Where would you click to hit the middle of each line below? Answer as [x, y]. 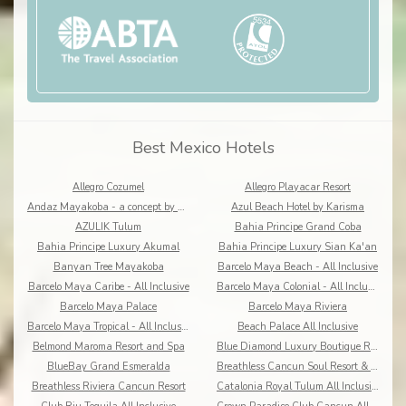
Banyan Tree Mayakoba [108, 267]
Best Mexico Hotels [203, 148]
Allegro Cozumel [108, 188]
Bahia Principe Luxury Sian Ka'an [298, 247]
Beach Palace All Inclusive [298, 327]
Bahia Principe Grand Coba [298, 227]
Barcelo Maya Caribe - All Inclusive [108, 287]
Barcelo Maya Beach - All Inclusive [298, 267]
